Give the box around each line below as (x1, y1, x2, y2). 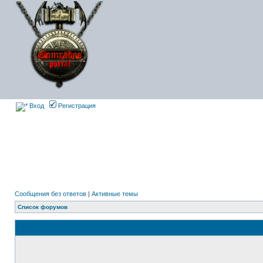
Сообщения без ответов (15, 190, 86, 197)
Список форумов (18, 204, 68, 210)
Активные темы (92, 190, 138, 197)
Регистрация (56, 102, 96, 109)
